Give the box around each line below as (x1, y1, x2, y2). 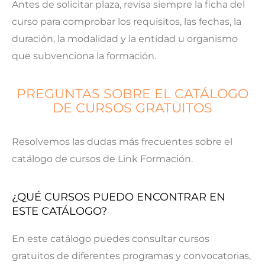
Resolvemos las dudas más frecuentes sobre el (12, 135, 232, 147)
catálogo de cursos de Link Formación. (12, 153, 193, 164)
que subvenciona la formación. (12, 50, 156, 62)
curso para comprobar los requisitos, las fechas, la (12, 15, 241, 27)
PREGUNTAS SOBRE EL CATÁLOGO (17, 85, 248, 102)
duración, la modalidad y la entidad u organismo (12, 33, 238, 44)
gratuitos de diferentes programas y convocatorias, (12, 250, 251, 261)
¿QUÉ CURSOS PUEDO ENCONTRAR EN (12, 190, 225, 203)
